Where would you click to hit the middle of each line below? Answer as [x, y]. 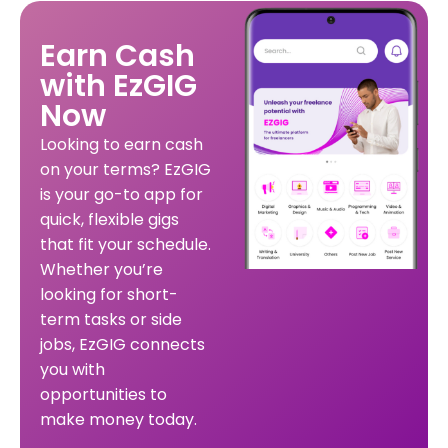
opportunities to [103, 394]
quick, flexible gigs [109, 219]
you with [72, 369]
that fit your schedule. [125, 244]
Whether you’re [101, 269]
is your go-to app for [121, 194]
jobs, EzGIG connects [122, 344]
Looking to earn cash [121, 144]
